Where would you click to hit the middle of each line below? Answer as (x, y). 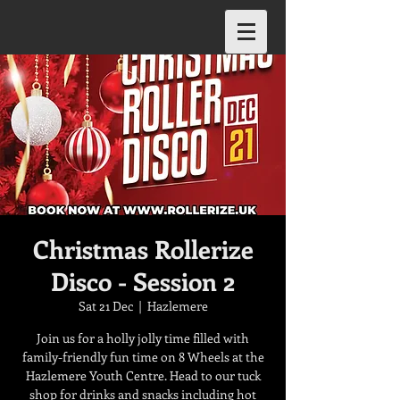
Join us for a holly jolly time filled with (143, 338)
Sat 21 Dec (105, 306)
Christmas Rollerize (143, 249)
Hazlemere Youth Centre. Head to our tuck (143, 375)
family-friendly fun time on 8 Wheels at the (143, 357)
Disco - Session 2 (143, 281)
